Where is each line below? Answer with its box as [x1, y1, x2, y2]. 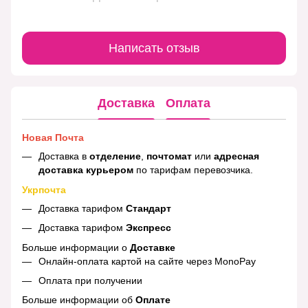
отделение [89, 151, 141, 162]
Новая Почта [22, 132, 84, 144]
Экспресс [126, 222, 171, 234]
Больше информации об [22, 294, 135, 306]
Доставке [130, 241, 175, 253]
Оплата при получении [38, 274, 142, 286]
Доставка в [38, 151, 89, 162]
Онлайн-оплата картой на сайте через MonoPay [38, 255, 256, 267]
